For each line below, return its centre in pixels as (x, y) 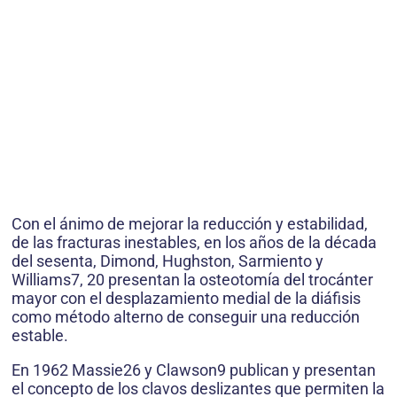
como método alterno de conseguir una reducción (186, 316)
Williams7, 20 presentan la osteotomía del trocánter (192, 279)
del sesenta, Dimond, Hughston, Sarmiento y (167, 261)
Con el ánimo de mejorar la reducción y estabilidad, (190, 223)
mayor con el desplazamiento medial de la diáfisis (186, 298)
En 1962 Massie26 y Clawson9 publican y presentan (194, 370)
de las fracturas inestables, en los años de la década (194, 242)
